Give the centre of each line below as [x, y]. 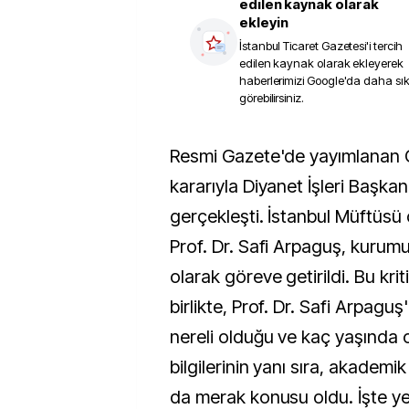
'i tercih [384, 46]
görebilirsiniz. [272, 98]
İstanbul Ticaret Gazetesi [303, 46]
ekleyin [264, 22]
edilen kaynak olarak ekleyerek [321, 63]
